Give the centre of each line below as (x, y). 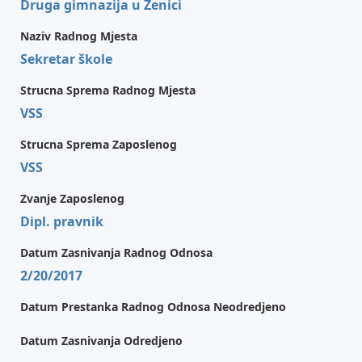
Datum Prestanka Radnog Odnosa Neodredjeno (153, 307)
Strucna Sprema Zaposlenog (99, 144)
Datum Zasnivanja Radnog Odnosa (116, 253)
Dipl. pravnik (62, 221)
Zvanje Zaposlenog (72, 198)
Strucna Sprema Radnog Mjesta (108, 90)
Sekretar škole (66, 59)
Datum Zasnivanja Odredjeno (101, 341)
